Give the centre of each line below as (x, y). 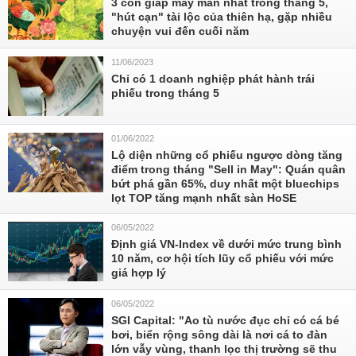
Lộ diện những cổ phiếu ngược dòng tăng (227, 155)
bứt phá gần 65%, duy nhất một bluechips (225, 184)
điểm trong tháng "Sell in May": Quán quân (228, 169)
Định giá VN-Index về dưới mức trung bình (226, 244)
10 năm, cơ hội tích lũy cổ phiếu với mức (222, 258)
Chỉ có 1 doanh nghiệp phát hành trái (213, 79)
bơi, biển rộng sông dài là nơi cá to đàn (219, 335)
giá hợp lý (139, 273)
